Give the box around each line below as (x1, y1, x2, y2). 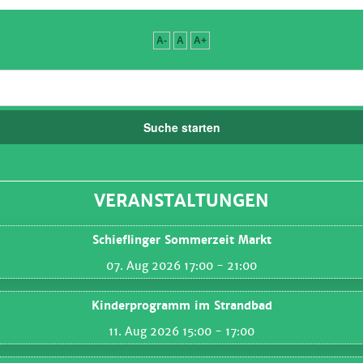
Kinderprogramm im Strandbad (91, 298, 272, 314)
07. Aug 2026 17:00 (106, 258, 213, 274)
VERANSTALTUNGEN (94, 190, 269, 212)
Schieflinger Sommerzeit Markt (92, 233, 271, 248)
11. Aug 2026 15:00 (109, 324, 211, 340)
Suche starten (143, 119, 220, 136)
